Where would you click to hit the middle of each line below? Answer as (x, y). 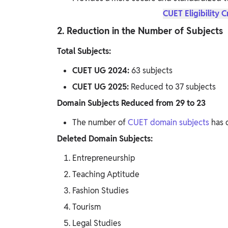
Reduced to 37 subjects (173, 87)
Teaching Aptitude (106, 175)
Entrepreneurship (104, 158)
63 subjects (152, 71)
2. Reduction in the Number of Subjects (140, 31)
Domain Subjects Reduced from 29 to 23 (131, 103)
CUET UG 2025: (102, 87)
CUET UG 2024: (102, 71)
